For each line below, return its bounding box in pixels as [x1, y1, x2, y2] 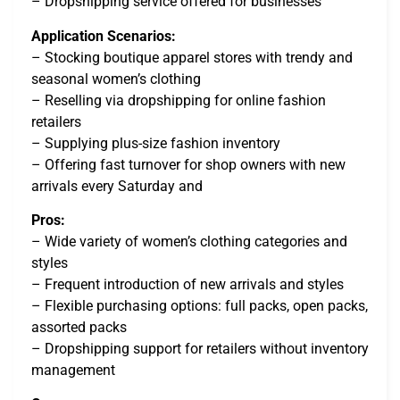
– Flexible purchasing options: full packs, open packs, [31, 296, 368, 314]
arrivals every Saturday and [31, 177, 203, 195]
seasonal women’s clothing [31, 70, 201, 87]
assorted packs [31, 318, 127, 336]
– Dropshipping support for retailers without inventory [31, 339, 369, 357]
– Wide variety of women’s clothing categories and [31, 232, 347, 250]
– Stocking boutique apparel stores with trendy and [31, 48, 353, 66]
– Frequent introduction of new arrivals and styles [31, 275, 344, 293]
